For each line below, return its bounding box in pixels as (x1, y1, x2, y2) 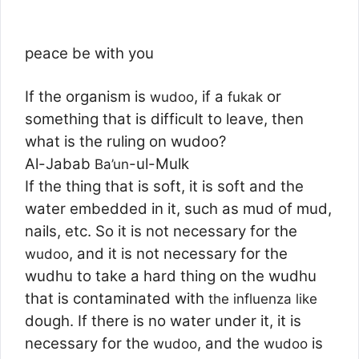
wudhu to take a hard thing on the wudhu (25, 266, 317, 285)
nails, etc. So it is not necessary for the (25, 221, 297, 240)
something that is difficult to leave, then (25, 109, 304, 128)
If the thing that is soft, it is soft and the (25, 176, 304, 196)
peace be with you (25, 44, 154, 63)
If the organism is (25, 87, 150, 106)
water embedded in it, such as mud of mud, (25, 199, 332, 218)
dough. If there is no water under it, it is (25, 311, 301, 330)
